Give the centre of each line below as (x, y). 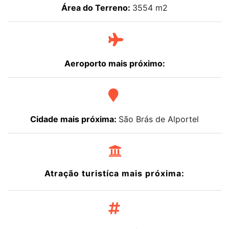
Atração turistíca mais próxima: (114, 174)
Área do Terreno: (97, 8)
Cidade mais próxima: (74, 119)
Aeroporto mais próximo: (114, 64)
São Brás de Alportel (159, 119)
